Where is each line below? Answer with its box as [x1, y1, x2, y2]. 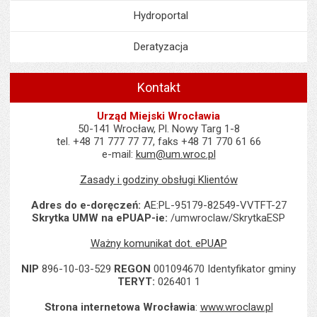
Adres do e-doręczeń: [30, 199, 141, 212]
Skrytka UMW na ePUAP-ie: [32, 212, 168, 224]
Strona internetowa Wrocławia [44, 301, 195, 313]
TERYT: [117, 275, 155, 288]
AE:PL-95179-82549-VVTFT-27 [140, 199, 287, 212]
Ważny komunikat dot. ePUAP [90, 237, 227, 250]
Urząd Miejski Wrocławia [97, 110, 220, 122]
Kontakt [137, 80, 180, 95]
